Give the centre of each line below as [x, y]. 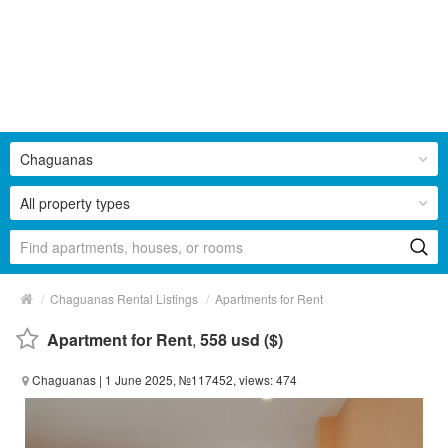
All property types [75, 202]
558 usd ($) [241, 339]
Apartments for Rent [269, 298]
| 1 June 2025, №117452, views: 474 [196, 379]
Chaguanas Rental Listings [124, 298]
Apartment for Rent [119, 339]
